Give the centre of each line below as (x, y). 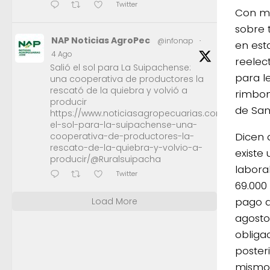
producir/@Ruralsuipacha (105, 159)
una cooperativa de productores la (127, 79)
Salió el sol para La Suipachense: (121, 67)
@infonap (175, 40)
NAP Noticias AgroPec (101, 40)
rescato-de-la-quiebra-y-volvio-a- (126, 147)
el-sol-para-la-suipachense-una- (124, 124)
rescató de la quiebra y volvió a (119, 90)
